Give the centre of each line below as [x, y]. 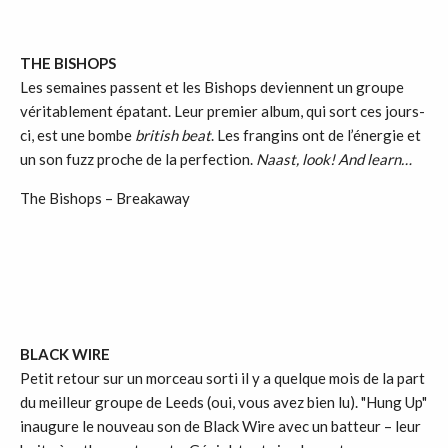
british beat [173, 135]
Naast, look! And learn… [334, 159]
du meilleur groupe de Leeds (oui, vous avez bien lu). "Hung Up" [223, 402]
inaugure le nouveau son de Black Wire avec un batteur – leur [220, 426]
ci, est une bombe [77, 135]
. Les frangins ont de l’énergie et [316, 135]
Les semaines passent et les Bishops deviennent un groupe [212, 87]
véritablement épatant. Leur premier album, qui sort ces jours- [222, 111]
